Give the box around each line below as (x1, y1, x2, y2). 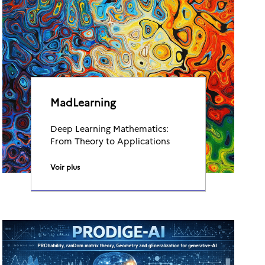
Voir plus (50, 161, 80, 172)
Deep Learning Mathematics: (50, 122, 169, 134)
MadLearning (50, 95, 116, 109)
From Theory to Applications (50, 135, 170, 147)
